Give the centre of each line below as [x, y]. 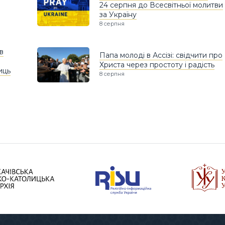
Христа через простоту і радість [157, 65]
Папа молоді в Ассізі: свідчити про [161, 55]
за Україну [118, 15]
